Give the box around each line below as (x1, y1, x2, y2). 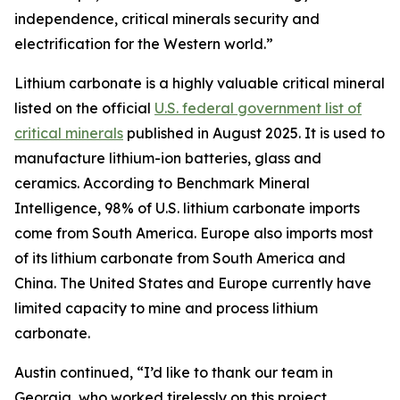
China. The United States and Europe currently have (14, 274, 371, 292)
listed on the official (14, 99, 154, 117)
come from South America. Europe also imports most (14, 224, 373, 242)
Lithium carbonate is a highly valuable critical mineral (14, 74, 385, 92)
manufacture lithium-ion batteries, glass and (14, 149, 321, 167)
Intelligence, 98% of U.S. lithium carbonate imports (14, 199, 360, 217)
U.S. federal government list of (154, 99, 362, 117)
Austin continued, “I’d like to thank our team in (14, 363, 333, 381)
